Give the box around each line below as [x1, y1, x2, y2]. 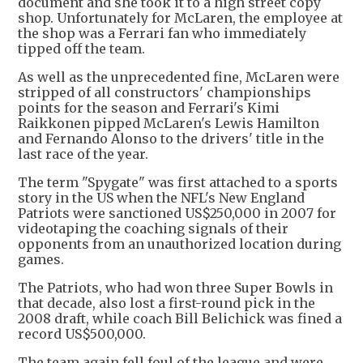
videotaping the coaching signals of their [18, 220, 288, 237]
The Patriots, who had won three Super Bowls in [18, 279, 333, 296]
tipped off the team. [18, 40, 145, 57]
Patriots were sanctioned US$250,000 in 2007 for [18, 204, 336, 221]
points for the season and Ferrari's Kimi [18, 99, 280, 116]
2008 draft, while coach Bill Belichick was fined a [18, 310, 342, 327]
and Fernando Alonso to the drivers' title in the [18, 130, 324, 147]
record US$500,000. [18, 325, 146, 342]
